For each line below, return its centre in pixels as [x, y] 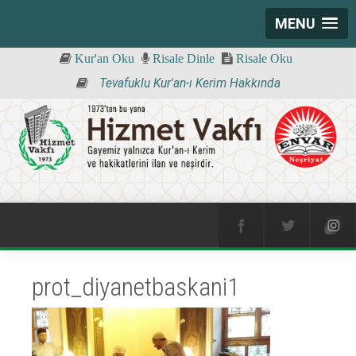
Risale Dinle [182, 59]
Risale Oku [262, 59]
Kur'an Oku [103, 59]
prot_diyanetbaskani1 [136, 287]
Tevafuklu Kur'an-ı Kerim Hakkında [188, 83]
